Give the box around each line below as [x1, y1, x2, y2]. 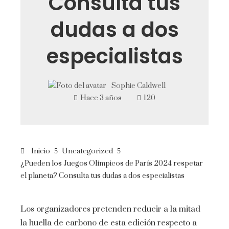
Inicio [30, 147, 50, 156]
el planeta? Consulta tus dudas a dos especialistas [20, 171, 185, 181]
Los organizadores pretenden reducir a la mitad [20, 204, 200, 215]
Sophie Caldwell [111, 81, 166, 90]
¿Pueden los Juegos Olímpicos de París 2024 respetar [20, 159, 203, 169]
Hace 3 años [80, 94, 122, 103]
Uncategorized [62, 147, 113, 156]
